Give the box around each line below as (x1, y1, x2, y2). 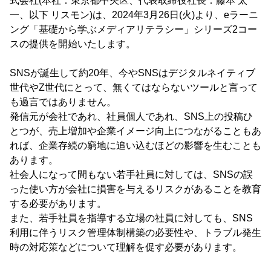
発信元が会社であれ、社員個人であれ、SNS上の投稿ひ (10, 111, 253, 122)
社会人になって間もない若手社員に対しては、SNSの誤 (10, 169, 253, 180)
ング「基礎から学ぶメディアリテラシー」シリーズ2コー (10, 24, 257, 34)
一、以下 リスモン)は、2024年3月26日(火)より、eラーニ (10, 10, 258, 20)
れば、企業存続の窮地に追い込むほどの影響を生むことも (10, 140, 261, 151)
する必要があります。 (10, 198, 106, 209)
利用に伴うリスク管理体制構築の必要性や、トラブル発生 (10, 227, 261, 238)
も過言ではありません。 (10, 97, 116, 107)
